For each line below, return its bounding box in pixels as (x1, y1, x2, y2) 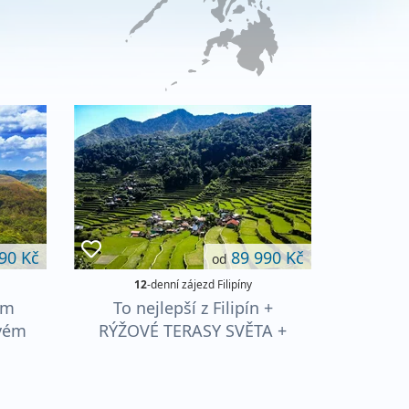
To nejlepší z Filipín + (112, 296, 273, 319)
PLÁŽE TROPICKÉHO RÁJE (96, 341, 289, 364)
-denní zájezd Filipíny (146, 276, 252, 291)
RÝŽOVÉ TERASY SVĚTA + (99, 319, 287, 341)
